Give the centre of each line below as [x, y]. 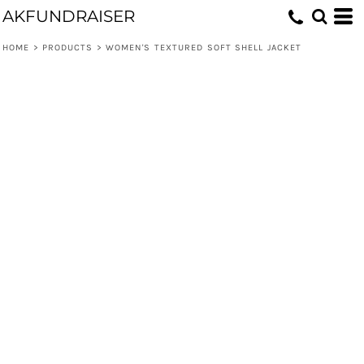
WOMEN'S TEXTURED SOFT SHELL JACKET [204, 48]
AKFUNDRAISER [69, 16]
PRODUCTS [67, 48]
